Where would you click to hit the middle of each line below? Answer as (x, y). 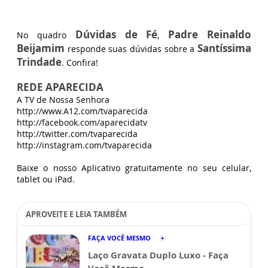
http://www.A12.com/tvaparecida (82, 111)
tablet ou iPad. (46, 179)
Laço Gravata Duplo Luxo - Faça (158, 255)
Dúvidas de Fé (116, 35)
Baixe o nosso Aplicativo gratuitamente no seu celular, (134, 168)
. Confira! (80, 63)
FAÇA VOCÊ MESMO (119, 238)
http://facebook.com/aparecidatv (82, 123)
